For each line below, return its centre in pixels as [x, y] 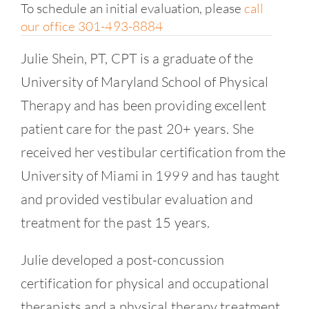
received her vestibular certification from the [153, 152]
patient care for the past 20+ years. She [137, 128]
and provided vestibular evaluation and [137, 199]
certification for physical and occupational [145, 283]
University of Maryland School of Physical [144, 81]
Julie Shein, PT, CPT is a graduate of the [137, 58]
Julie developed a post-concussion [122, 259]
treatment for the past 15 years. [115, 222]
